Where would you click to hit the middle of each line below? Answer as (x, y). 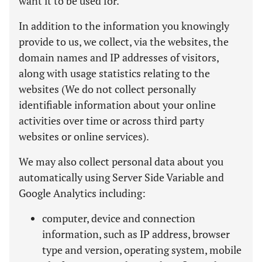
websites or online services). (84, 136)
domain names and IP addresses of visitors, (119, 57)
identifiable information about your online (117, 105)
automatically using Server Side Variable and (121, 177)
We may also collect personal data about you (121, 161)
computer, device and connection (119, 218)
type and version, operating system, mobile (142, 250)
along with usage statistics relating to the (114, 73)
